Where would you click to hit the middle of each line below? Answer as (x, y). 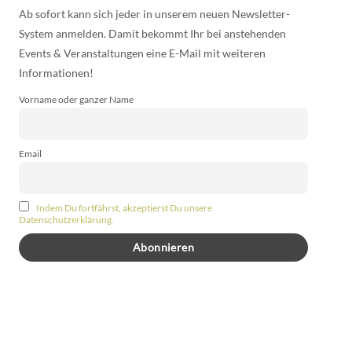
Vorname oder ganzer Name (76, 100)
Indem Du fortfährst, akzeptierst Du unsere (124, 208)
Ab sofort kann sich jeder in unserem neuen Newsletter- (154, 14)
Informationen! (56, 73)
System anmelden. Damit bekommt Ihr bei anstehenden (152, 34)
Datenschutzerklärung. (66, 220)
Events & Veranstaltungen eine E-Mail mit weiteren (142, 53)
